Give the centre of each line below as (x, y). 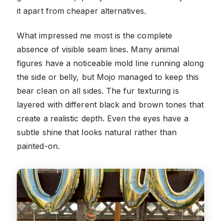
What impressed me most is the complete (95, 35)
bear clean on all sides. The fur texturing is (98, 91)
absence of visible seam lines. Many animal (98, 49)
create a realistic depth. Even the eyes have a (103, 118)
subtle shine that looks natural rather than (97, 132)
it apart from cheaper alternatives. (81, 11)
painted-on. (38, 146)
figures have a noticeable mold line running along (110, 63)
